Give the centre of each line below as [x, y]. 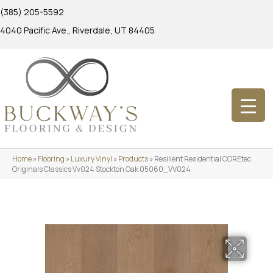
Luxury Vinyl [91, 158]
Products [133, 158]
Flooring [51, 158]
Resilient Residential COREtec [203, 158]
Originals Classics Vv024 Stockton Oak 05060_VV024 [101, 169]
